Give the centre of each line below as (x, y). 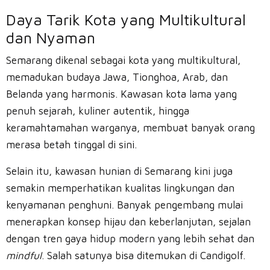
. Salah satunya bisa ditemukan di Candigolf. (143, 256)
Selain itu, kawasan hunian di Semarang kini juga (119, 171)
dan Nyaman (51, 38)
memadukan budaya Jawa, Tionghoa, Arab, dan (117, 77)
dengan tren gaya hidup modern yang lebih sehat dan (130, 239)
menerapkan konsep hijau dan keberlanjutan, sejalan (128, 222)
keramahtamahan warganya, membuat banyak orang (130, 128)
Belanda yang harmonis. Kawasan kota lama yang (121, 94)
